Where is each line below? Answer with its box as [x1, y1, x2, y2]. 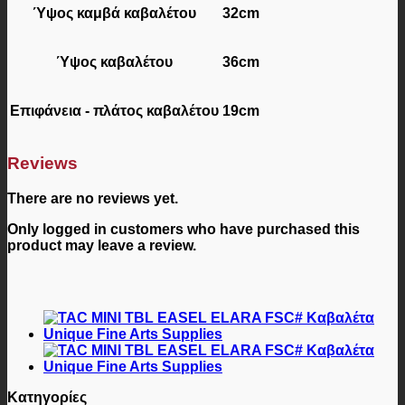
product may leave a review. [7, 237, 196, 253]
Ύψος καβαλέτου [56, 54, 173, 71]
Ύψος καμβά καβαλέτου [33, 5, 196, 22]
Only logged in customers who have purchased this [7, 221, 360, 237]
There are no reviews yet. [7, 190, 178, 206]
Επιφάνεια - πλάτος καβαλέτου [10, 103, 219, 119]
